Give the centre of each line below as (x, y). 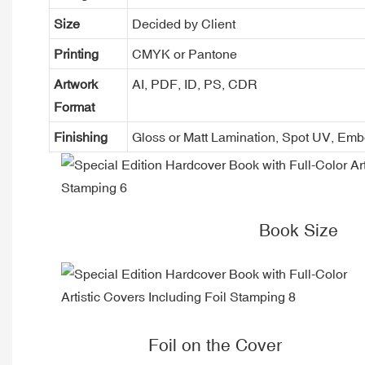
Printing (76, 53)
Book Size (298, 230)
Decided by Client (183, 23)
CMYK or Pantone (184, 53)
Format (74, 106)
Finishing (80, 136)
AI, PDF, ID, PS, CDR (194, 84)
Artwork (75, 84)
